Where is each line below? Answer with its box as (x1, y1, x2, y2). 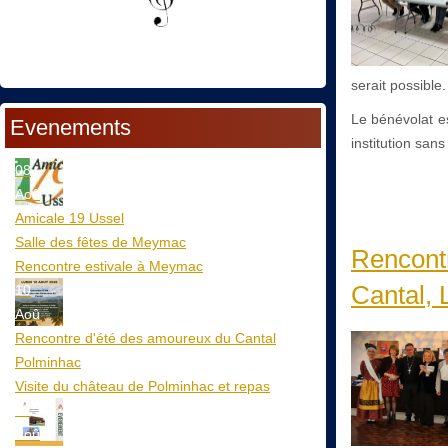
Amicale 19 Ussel (15, 209, 124, 226)
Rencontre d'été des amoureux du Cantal (15, 329, 276, 346)
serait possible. (351, 77, 446, 93)
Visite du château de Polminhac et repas (15, 377, 270, 394)
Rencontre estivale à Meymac (15, 257, 203, 274)
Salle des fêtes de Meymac (15, 233, 186, 250)
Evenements (10, 114, 131, 140)
